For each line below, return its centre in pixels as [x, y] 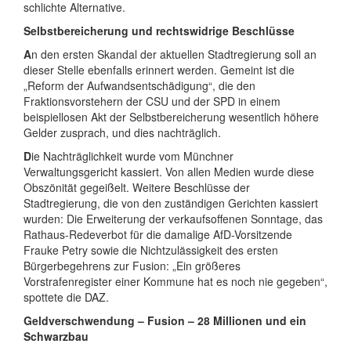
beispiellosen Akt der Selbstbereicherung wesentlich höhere [171, 117]
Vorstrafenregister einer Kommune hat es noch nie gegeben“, [175, 281]
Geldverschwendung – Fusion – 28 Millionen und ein [165, 320]
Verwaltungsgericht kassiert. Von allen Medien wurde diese [169, 172]
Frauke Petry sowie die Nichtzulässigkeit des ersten [151, 250]
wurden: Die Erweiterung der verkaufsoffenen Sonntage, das [173, 219]
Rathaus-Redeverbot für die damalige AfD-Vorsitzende [158, 234]
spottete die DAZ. [66, 297]
